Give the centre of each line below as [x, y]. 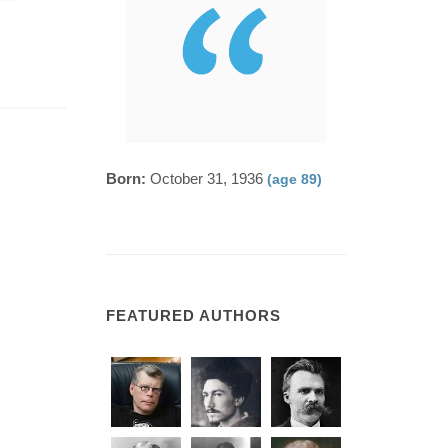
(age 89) [294, 179]
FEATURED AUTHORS [193, 315]
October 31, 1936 [206, 178]
